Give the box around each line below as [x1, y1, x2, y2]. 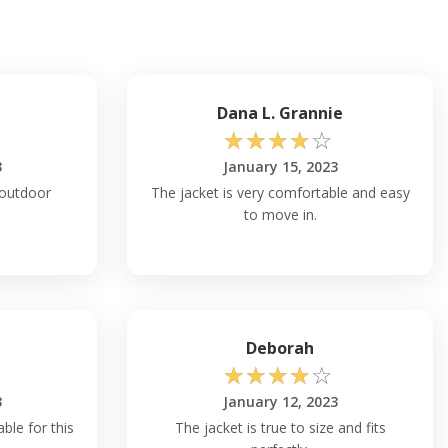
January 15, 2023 [222, 156, 338, 176]
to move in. [243, 204, 317, 224]
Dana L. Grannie [217, 101, 343, 124]
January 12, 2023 [222, 391, 338, 411]
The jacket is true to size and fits [174, 417, 386, 437]
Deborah [246, 336, 314, 359]
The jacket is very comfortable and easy [150, 182, 410, 202]
